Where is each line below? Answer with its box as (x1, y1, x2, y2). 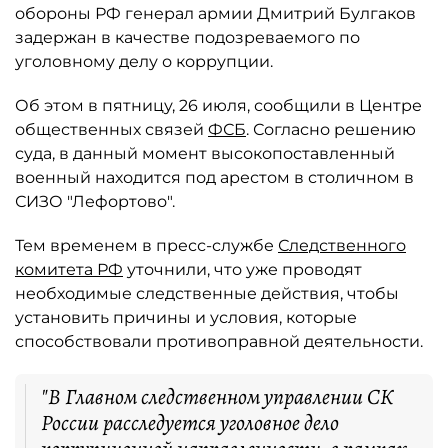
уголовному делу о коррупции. (15, 52, 273, 71)
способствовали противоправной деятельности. (15, 332, 423, 351)
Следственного (278, 236, 406, 255)
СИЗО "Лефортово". (15, 192, 175, 211)
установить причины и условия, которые (15, 308, 357, 327)
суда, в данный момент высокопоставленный (15, 144, 395, 163)
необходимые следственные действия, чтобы (15, 284, 399, 303)
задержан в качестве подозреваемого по (15, 28, 360, 47)
